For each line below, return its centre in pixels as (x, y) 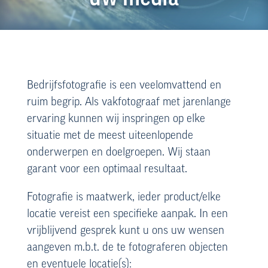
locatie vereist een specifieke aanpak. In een (127, 214)
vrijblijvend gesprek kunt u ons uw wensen (125, 231)
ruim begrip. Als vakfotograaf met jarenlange (129, 103)
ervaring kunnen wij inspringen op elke (116, 119)
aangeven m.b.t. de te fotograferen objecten (127, 248)
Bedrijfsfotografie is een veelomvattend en (124, 86)
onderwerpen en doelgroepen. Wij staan (118, 153)
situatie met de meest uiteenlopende (110, 136)
